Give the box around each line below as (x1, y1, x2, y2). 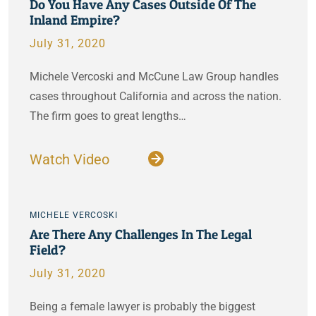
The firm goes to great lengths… (30, 109, 186, 123)
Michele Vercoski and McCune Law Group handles (30, 70, 279, 83)
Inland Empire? (30, 11, 120, 28)
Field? (30, 241, 66, 258)
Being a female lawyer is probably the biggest (30, 300, 255, 313)
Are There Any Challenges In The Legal (30, 226, 252, 243)
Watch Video (30, 151, 113, 168)
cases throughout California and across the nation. (30, 90, 281, 103)
